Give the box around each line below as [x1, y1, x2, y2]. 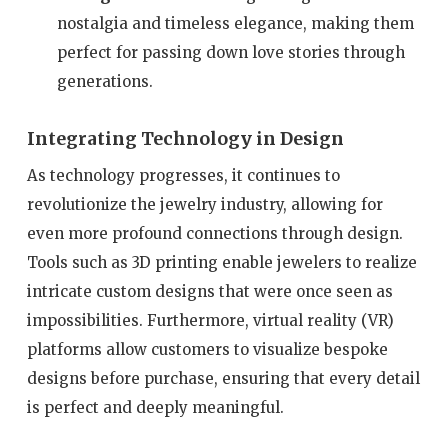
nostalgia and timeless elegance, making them [56, 13, 414, 33]
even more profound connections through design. [26, 223, 403, 243]
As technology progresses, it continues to [26, 165, 340, 185]
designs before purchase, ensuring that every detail [26, 368, 420, 388]
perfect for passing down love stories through [56, 42, 405, 62]
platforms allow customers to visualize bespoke [26, 339, 388, 359]
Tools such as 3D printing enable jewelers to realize [26, 252, 417, 272]
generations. [56, 71, 153, 91]
